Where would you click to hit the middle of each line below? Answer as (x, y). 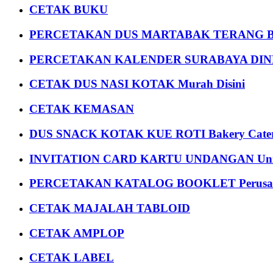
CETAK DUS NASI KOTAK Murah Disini (137, 84)
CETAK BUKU (69, 10)
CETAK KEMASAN (82, 109)
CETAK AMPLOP (77, 233)
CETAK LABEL (72, 258)
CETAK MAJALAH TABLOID (110, 208)
